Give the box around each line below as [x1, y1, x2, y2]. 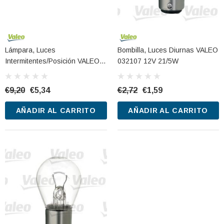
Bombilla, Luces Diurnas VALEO [117, 45, 218, 54]
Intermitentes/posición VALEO [5, 56, 99, 65]
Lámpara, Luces [5, 45, 55, 54]
